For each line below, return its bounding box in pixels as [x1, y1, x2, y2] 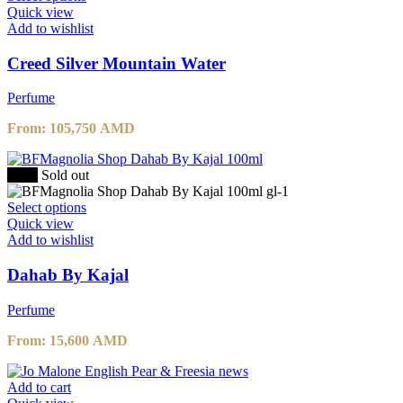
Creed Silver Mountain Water [7, 53, 226, 73]
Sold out [41, 167, 89, 184]
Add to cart [7, 379, 71, 395]
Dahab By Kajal [7, 265, 129, 285]
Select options [7, 200, 86, 216]
